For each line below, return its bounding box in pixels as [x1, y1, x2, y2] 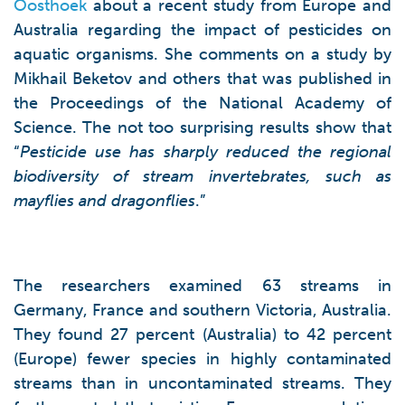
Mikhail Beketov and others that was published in [14, 69, 391, 89]
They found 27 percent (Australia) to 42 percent [14, 325, 391, 344]
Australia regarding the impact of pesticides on [14, 20, 391, 40]
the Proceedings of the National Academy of [14, 93, 391, 113]
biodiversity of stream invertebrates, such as [14, 166, 391, 186]
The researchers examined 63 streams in [14, 276, 391, 296]
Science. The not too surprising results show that [14, 118, 391, 137]
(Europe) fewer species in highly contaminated [14, 349, 391, 369]
